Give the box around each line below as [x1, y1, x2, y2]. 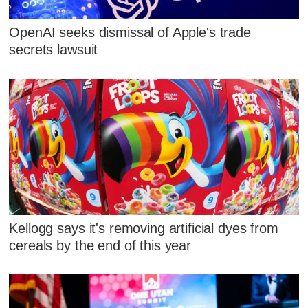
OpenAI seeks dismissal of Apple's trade [9, 25, 251, 41]
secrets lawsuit [9, 42, 98, 58]
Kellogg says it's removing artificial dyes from [9, 220, 278, 236]
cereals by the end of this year [9, 237, 191, 253]
